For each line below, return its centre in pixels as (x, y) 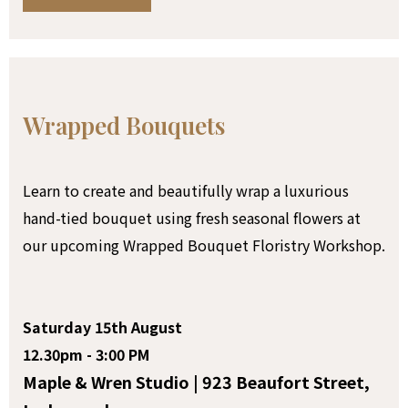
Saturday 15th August (102, 326)
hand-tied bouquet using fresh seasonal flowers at (192, 217)
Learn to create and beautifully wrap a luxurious (186, 190)
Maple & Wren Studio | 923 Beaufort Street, (196, 381)
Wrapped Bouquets (124, 125)
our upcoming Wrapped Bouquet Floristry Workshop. (204, 245)
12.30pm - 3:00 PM (86, 354)
